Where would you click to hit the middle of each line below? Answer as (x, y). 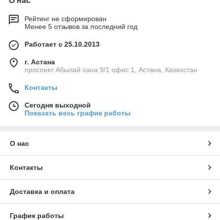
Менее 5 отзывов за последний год (81, 27)
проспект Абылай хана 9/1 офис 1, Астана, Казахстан (111, 70)
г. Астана (40, 62)
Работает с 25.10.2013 (62, 44)
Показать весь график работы (78, 113)
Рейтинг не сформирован (66, 19)
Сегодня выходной (58, 105)
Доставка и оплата (42, 192)
